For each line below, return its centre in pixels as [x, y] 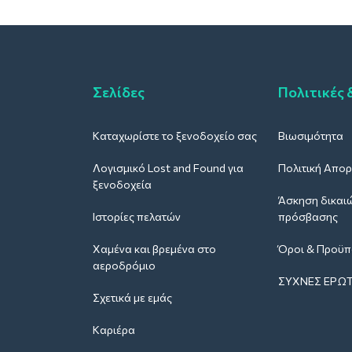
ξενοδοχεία [122, 184]
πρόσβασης [308, 216]
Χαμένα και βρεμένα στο [154, 248]
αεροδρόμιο [124, 265]
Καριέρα [114, 329]
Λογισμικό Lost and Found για [168, 167]
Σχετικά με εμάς [132, 297]
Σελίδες [119, 92]
